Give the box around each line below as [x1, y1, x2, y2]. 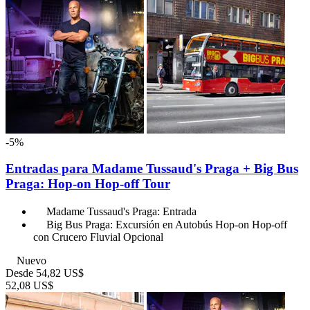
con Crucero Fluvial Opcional [33, 230, 163, 243]
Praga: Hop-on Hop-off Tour [6, 176, 170, 192]
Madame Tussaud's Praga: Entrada [46, 205, 197, 217]
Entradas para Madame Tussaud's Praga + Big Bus [6, 161, 298, 176]
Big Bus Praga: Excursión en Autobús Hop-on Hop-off [46, 218, 287, 230]
